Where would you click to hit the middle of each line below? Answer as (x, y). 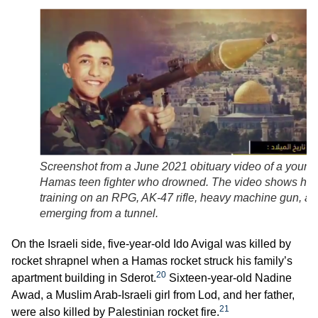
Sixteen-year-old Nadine (229, 278)
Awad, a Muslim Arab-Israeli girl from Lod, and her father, (153, 295)
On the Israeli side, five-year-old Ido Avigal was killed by (151, 243)
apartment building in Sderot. (84, 278)
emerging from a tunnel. (99, 213)
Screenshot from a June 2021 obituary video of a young (178, 166)
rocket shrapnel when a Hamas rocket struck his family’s (152, 261)
